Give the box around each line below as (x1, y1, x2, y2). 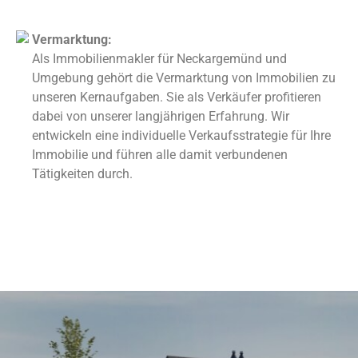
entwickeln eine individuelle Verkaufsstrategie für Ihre (32, 127, 331, 143)
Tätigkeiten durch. (32, 165, 133, 181)
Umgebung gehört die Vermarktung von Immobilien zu (32, 70, 336, 86)
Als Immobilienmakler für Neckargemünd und (32, 50, 287, 66)
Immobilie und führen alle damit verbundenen (32, 146, 288, 162)
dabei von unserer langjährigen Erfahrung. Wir (32, 108, 289, 124)
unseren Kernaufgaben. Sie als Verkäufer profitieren (32, 89, 321, 105)
